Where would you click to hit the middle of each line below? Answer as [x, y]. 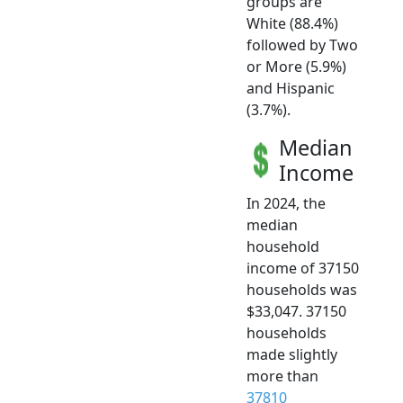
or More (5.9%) [296, 66]
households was [302, 289]
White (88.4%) [292, 23]
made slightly [292, 354]
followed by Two [302, 45]
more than [282, 376]
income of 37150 [303, 268]
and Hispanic [291, 88]
